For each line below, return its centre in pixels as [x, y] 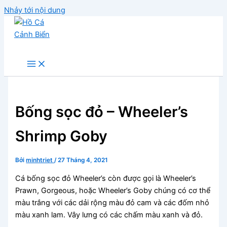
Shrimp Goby [62, 136]
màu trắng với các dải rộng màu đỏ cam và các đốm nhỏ [112, 202]
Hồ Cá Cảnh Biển [44, 47]
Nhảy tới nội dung [35, 10]
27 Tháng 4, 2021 [83, 160]
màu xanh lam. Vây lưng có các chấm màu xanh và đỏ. [109, 215]
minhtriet [40, 160]
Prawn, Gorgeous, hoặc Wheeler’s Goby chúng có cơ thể [113, 190]
